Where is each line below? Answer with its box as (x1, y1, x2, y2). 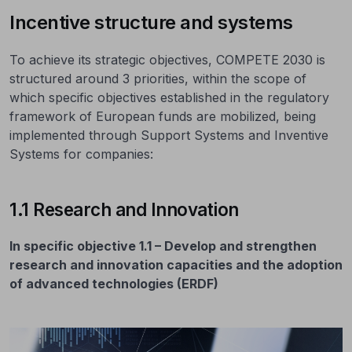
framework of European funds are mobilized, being (9, 108, 316, 125)
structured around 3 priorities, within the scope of (9, 71, 306, 87)
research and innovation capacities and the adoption (9, 257, 343, 273)
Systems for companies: (9, 146, 153, 163)
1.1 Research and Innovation (9, 199, 239, 221)
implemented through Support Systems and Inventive (9, 127, 328, 144)
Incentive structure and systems (9, 11, 293, 35)
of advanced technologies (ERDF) (9, 276, 218, 292)
